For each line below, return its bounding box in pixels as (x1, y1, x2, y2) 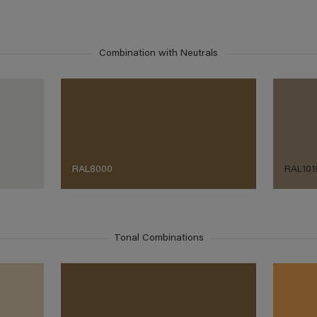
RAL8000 (71, 165, 113, 175)
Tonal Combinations (113, 234, 204, 244)
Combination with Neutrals (99, 49, 218, 59)
